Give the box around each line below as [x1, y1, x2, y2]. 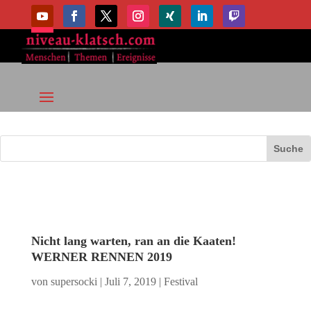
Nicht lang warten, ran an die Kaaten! [31, 234, 236, 249]
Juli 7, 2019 [104, 276, 156, 288]
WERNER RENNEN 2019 [31, 250, 172, 264]
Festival [163, 276, 198, 288]
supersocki [50, 276, 97, 288]
